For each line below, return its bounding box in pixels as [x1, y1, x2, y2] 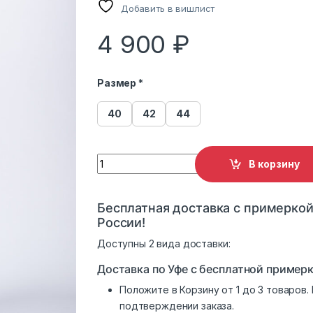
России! [97, 214, 146, 230]
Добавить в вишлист [120, 3, 215, 15]
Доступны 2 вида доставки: [97, 237, 231, 249]
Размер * [97, 76, 143, 89]
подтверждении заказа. [119, 299, 235, 312]
